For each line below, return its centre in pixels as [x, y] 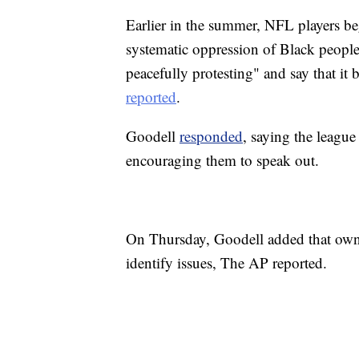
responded [211, 136]
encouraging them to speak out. [222, 160]
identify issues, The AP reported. [226, 263]
